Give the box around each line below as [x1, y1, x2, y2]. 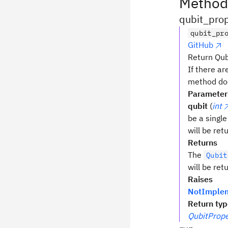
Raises [188, 174, 213, 184]
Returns [188, 137, 217, 148]
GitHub [188, 40, 213, 50]
